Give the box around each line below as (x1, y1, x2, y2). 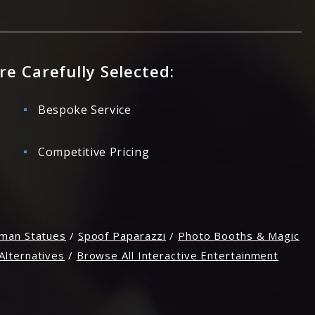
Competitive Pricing (38, 144, 150, 160)
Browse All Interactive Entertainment (76, 248, 279, 262)
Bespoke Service (38, 102, 131, 117)
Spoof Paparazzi (77, 229, 167, 243)
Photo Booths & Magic (177, 229, 300, 243)
